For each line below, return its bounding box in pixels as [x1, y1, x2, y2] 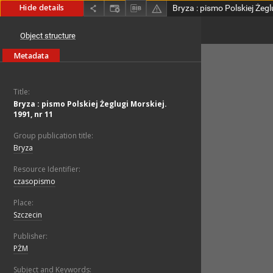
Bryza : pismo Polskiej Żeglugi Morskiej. [13, 99, 167, 110]
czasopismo [13, 176, 55, 187]
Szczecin [13, 210, 42, 221]
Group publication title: [13, 130, 93, 141]
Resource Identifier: [13, 164, 80, 175]
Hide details [19, 2, 65, 13]
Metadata [13, 51, 49, 62]
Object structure [20, 31, 76, 41]
